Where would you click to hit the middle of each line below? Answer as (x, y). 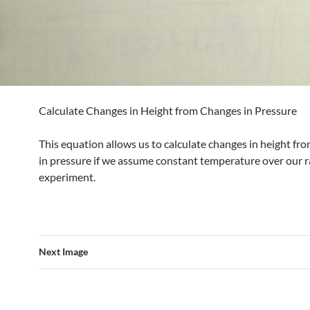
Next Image (63, 251)
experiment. (67, 176)
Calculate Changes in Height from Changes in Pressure (168, 110)
